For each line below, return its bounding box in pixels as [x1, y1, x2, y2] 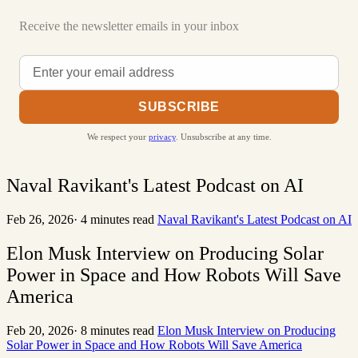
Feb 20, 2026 [6, 323, 74, 337]
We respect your [86, 132, 149, 141]
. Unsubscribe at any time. [175, 132, 272, 141]
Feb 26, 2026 [6, 212, 74, 226]
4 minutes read [78, 212, 157, 226]
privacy [148, 132, 176, 141]
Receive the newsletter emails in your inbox [19, 19, 239, 33]
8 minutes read [78, 323, 157, 337]
